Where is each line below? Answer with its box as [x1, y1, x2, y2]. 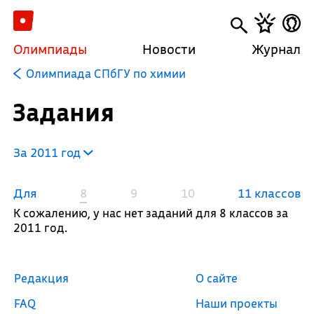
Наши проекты [196, 296, 278, 310]
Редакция [13, 271, 69, 285]
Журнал [252, 41, 301, 57]
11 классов [238, 185, 301, 201]
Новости [142, 41, 196, 57]
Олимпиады [13, 41, 87, 57]
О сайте [196, 271, 238, 285]
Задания [11, 96, 114, 128]
